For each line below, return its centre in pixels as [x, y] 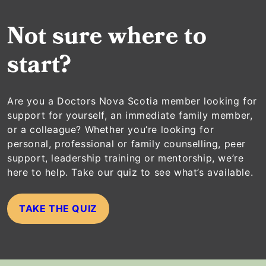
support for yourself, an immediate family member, [130, 115]
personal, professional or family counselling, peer [127, 143]
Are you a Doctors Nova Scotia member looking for [132, 101]
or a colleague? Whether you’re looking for [111, 129]
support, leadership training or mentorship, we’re [126, 158]
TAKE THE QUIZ [58, 208]
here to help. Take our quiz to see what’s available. [130, 172]
